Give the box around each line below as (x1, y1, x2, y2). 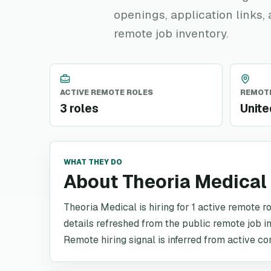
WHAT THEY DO (64, 157, 122, 167)
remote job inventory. (114, 26, 229, 41)
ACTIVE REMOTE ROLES (60, 88, 153, 97)
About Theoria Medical (64, 170, 267, 194)
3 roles (60, 101, 99, 116)
